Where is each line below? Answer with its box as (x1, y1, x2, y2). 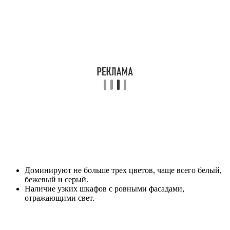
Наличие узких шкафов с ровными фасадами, (25, 184, 184, 194)
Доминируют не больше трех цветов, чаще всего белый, (25, 166, 222, 175)
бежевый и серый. (25, 175, 88, 184)
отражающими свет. (25, 194, 94, 203)
